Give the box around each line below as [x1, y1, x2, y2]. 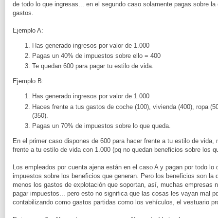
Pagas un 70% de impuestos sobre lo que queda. [32, 122, 171, 129]
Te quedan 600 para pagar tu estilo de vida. [32, 62, 154, 70]
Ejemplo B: [13, 77, 44, 85]
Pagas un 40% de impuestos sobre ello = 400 [32, 52, 161, 60]
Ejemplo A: [13, 26, 43, 34]
